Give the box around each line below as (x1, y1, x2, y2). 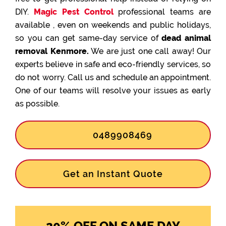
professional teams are (113, 7, 211, 17)
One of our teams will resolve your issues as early (15, 86, 211, 95)
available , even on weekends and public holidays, (15, 20, 211, 30)
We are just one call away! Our (88, 46, 211, 56)
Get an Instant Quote (63, 168, 163, 179)
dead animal (161, 33, 211, 43)
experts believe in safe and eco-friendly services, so (15, 60, 211, 69)
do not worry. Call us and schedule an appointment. (15, 73, 211, 82)
